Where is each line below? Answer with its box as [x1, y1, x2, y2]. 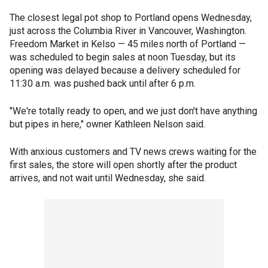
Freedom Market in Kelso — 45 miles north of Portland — [10, 38, 246, 50]
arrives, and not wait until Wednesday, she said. [10, 172, 206, 184]
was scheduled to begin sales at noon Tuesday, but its [10, 51, 236, 63]
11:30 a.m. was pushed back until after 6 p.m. [10, 78, 196, 89]
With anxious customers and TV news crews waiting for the [10, 146, 257, 157]
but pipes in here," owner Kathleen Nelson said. [10, 118, 205, 130]
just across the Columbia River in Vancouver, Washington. [10, 25, 246, 36]
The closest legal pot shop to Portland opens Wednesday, [10, 12, 252, 23]
